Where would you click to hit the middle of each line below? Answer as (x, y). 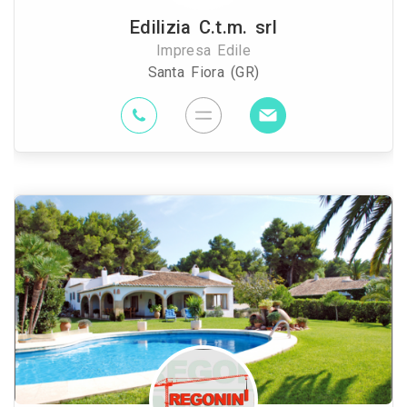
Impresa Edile (203, 50)
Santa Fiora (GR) (203, 72)
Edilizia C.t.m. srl (203, 27)
